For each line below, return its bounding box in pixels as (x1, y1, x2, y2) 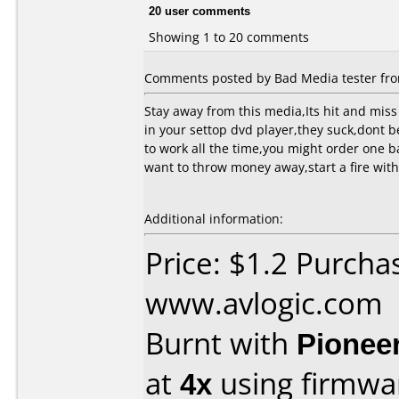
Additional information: (144, 210, 283, 227)
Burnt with (145, 323, 297, 363)
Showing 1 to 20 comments (149, 28, 309, 45)
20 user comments (149, 2, 250, 19)
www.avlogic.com (145, 283, 383, 323)
